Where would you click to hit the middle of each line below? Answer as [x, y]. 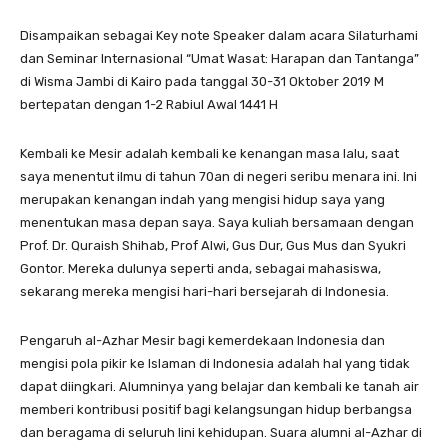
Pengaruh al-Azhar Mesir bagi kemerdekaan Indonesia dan [202, 340]
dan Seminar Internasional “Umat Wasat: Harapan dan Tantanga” [219, 58]
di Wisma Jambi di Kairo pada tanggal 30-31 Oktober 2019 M [202, 81]
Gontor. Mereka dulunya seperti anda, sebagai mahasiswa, [200, 268]
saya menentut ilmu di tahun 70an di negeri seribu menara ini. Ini [218, 176]
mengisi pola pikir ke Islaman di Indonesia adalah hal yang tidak [215, 363]
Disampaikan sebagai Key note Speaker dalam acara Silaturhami [219, 35]
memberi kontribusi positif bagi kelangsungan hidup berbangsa [216, 409]
